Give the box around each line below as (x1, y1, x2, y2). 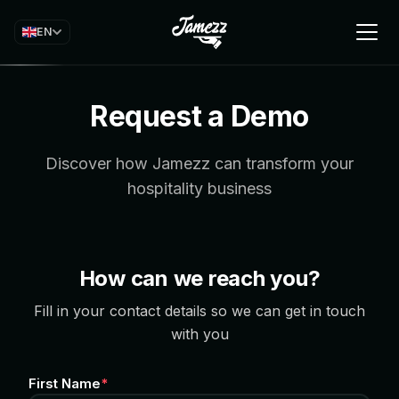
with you (170, 325, 229, 343)
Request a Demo (90, 99, 309, 134)
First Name (28, 375, 101, 392)
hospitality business (127, 179, 272, 198)
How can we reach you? (78, 265, 321, 291)
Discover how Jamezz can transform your (45, 154, 354, 173)
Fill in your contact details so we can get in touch (34, 302, 365, 320)
